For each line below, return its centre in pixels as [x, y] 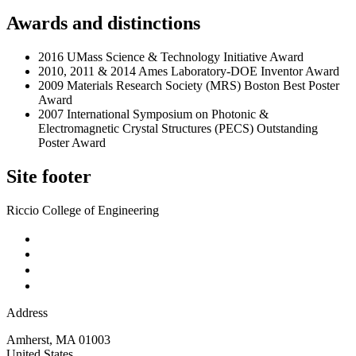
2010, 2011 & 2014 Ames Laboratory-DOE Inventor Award [189, 71]
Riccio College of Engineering [83, 210]
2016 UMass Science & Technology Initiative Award [171, 56]
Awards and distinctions [103, 23]
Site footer [49, 176]
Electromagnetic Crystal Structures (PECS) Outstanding [178, 128]
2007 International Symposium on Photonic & [153, 114]
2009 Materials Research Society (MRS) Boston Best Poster [189, 85]
